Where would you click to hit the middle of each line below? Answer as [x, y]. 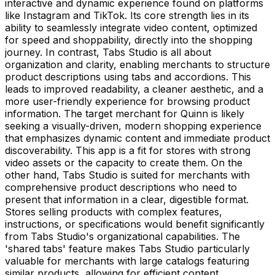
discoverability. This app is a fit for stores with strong [128, 150]
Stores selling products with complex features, [114, 211]
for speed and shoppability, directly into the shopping [129, 40]
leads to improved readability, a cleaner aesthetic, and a [134, 89]
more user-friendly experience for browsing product [127, 101]
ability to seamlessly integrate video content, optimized [131, 27]
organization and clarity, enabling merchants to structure [137, 64]
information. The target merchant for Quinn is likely [125, 113]
